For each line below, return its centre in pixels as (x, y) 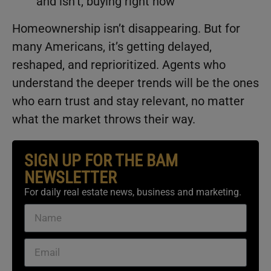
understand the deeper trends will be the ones (135, 83)
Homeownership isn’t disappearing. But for (126, 28)
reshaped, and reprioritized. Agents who (119, 64)
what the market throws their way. (104, 119)
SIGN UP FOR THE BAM (101, 160)
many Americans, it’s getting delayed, (112, 46)
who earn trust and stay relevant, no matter (128, 101)
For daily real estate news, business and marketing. (133, 192)
